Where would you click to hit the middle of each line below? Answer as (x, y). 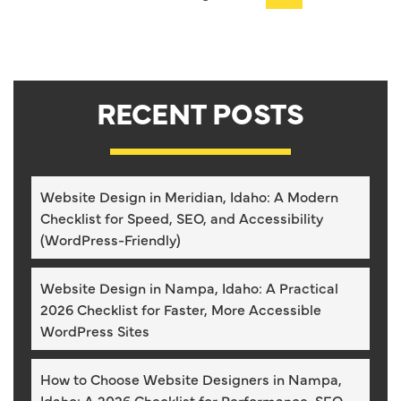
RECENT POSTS (200, 113)
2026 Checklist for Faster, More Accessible (181, 309)
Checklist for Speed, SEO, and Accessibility (182, 218)
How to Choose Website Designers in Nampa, (191, 379)
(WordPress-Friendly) (111, 239)
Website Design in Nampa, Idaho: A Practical (189, 288)
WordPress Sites (95, 331)
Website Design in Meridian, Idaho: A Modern (189, 196)
